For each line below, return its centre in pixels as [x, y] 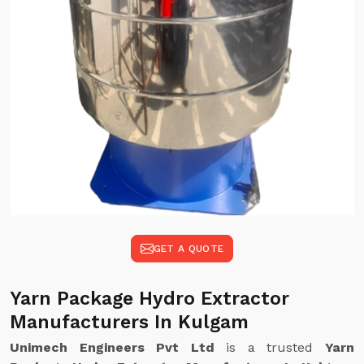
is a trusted [270, 347]
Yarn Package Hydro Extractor [149, 299]
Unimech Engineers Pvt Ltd [112, 347]
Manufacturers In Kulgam [129, 322]
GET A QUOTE [188, 249]
